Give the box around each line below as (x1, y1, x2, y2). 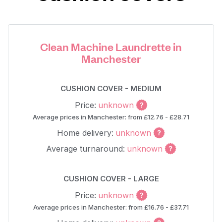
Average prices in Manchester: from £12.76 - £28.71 (33, 113, 189, 121)
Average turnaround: (46, 144, 125, 154)
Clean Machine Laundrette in (40, 39, 182, 54)
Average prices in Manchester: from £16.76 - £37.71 (33, 203, 189, 211)
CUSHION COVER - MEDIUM (60, 84, 162, 93)
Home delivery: (57, 128, 113, 138)
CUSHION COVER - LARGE (63, 174, 159, 183)
